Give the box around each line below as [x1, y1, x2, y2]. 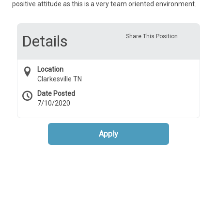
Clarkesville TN [37, 75, 82, 83]
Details [22, 32, 68, 50]
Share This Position [125, 33, 178, 40]
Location [37, 65, 63, 73]
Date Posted [37, 90, 75, 97]
